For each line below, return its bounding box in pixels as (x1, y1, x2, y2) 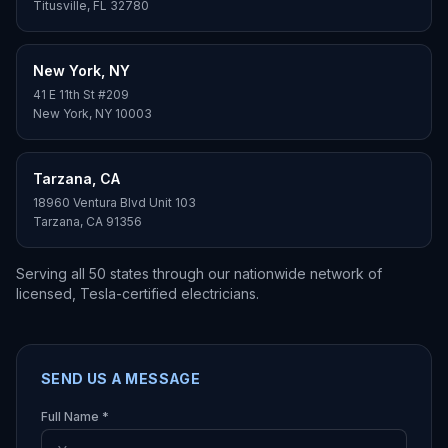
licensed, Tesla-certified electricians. (16, 285, 259, 302)
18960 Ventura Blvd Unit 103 (33, 195, 196, 210)
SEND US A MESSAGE (41, 370, 200, 387)
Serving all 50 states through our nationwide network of (16, 265, 382, 282)
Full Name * (41, 409, 109, 424)
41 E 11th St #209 (33, 87, 129, 102)
